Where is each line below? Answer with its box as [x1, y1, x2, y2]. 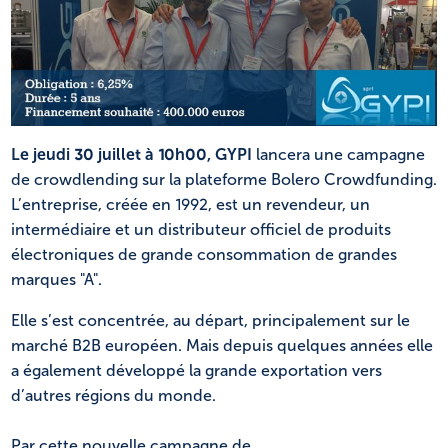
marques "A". [11, 269, 102, 289]
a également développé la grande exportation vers [11, 360, 382, 380]
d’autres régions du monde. [11, 385, 216, 405]
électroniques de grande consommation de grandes [11, 244, 397, 264]
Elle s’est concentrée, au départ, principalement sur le [11, 310, 410, 330]
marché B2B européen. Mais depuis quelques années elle [11, 335, 433, 355]
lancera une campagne [252, 144, 425, 164]
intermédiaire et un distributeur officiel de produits [11, 219, 391, 239]
